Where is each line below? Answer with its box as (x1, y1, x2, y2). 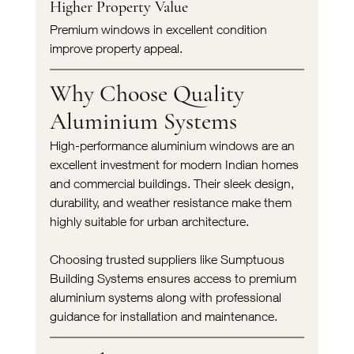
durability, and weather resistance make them (49, 194, 295, 209)
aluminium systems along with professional (49, 289, 284, 304)
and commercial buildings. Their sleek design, (49, 175, 297, 190)
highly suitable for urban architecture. (49, 213, 249, 228)
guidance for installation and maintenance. (49, 308, 277, 323)
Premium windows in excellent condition (49, 21, 270, 36)
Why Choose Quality (49, 78, 250, 108)
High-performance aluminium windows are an (49, 137, 298, 153)
